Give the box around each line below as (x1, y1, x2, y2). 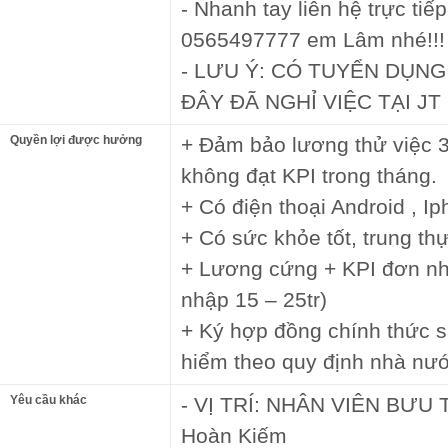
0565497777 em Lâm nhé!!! (181, 27, 445, 51)
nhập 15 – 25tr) (181, 287, 327, 311)
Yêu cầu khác (10, 392, 87, 407)
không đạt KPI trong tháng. (181, 163, 437, 187)
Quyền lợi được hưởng (10, 132, 142, 147)
